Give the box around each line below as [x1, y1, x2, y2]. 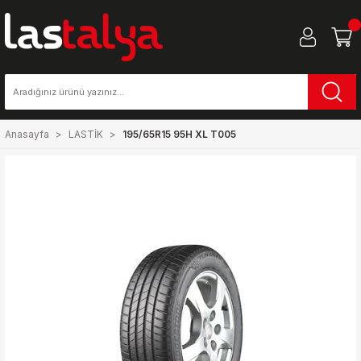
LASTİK [68, 128, 103, 140]
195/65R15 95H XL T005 [122, 128, 236, 140]
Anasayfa [5, 128, 49, 140]
